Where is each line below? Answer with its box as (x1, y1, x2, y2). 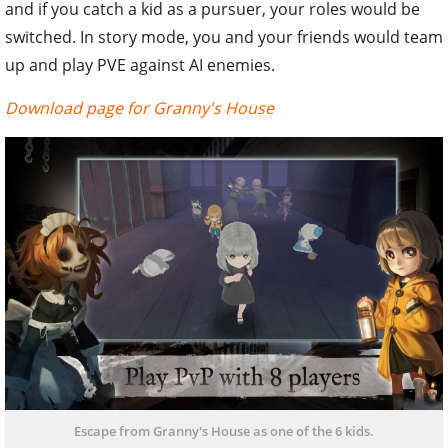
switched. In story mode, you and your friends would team (5, 25, 443, 48)
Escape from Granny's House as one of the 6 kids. (74, 422, 374, 441)
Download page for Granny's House (5, 96, 274, 119)
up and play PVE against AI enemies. (5, 53, 275, 76)
